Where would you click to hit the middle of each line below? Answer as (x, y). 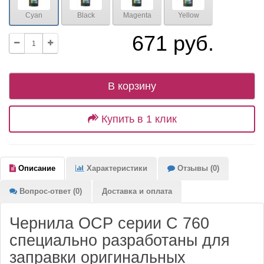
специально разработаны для (120, 241)
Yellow (188, 15)
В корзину (132, 86)
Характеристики (116, 169)
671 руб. (173, 44)
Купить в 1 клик (139, 119)
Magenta (137, 15)
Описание (36, 169)
